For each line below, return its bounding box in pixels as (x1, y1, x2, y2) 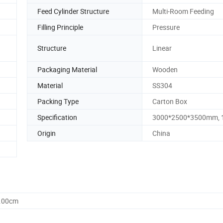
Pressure (152, 22, 180, 32)
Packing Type (37, 96, 79, 106)
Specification (37, 112, 77, 122)
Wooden (152, 64, 178, 74)
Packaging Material (37, 64, 97, 74)
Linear (152, 43, 172, 53)
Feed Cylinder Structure (37, 6, 109, 16)
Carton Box (152, 96, 187, 106)
